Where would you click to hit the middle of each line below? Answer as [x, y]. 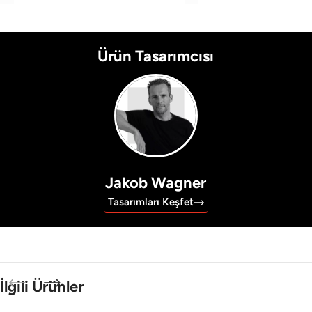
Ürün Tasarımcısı [156, 56]
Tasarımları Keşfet [150, 202]
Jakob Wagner [156, 183]
